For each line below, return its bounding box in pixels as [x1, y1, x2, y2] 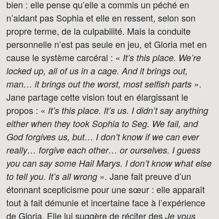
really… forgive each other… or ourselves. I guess [6, 144, 200, 156]
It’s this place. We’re [123, 51, 201, 64]
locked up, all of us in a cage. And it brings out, [6, 65, 188, 77]
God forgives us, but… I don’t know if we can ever [6, 131, 199, 143]
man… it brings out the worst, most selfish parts [6, 78, 192, 90]
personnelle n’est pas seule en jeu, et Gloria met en [6, 38, 207, 50]
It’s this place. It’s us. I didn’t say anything [48, 104, 208, 116]
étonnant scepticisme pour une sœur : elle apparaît [6, 183, 205, 196]
